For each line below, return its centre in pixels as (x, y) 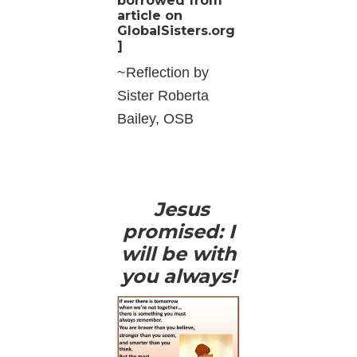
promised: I (178, 232)
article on (150, 16)
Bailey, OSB (156, 119)
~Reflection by (163, 73)
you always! (178, 277)
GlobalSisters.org (177, 31)
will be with (178, 254)
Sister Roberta (163, 96)
